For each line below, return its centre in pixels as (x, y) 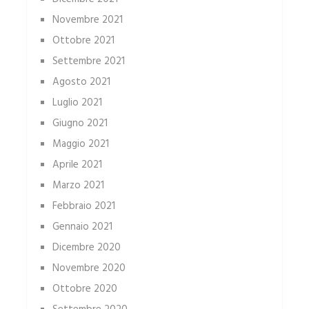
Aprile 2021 (77, 165)
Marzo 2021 (78, 186)
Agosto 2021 (81, 82)
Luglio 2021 (77, 103)
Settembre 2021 (88, 62)
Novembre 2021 (87, 20)
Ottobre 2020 (84, 289)
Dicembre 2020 (86, 248)
